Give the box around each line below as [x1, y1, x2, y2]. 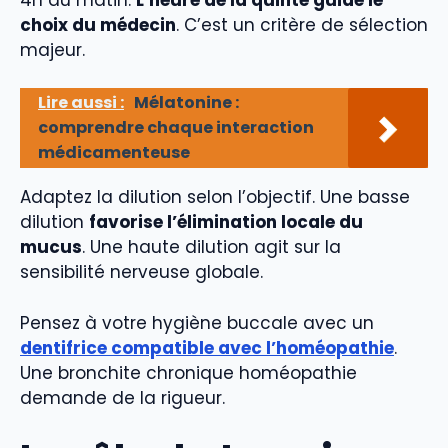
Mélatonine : [134, 91, 239, 115]
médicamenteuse [38, 141, 190, 165]
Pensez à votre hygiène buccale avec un [20, 310, 374, 335]
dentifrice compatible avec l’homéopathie [20, 335, 394, 360]
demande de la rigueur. [20, 385, 225, 410]
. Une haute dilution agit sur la [82, 235, 341, 260]
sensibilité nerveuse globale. [20, 260, 263, 285]
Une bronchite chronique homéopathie [20, 360, 357, 385]
